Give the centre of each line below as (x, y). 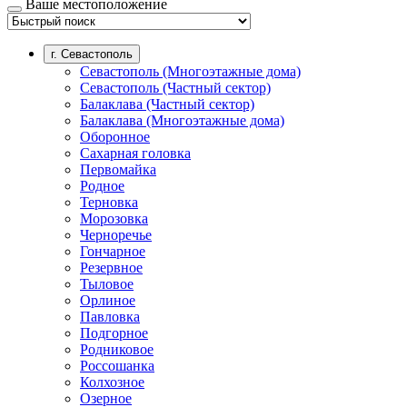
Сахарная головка (135, 153)
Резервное (111, 267)
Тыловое (107, 283)
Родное (102, 185)
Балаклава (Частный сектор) (167, 104)
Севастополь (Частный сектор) (175, 87)
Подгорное (114, 333)
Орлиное (108, 300)
